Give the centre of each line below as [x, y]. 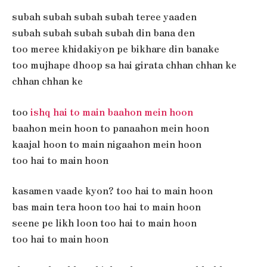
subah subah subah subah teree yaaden [104, 17]
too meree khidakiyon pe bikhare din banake [116, 49]
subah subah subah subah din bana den [103, 33]
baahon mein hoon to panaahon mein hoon [111, 128]
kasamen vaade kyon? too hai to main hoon [112, 191]
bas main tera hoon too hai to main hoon [106, 207]
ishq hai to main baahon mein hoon [112, 111]
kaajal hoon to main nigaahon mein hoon [107, 144]
